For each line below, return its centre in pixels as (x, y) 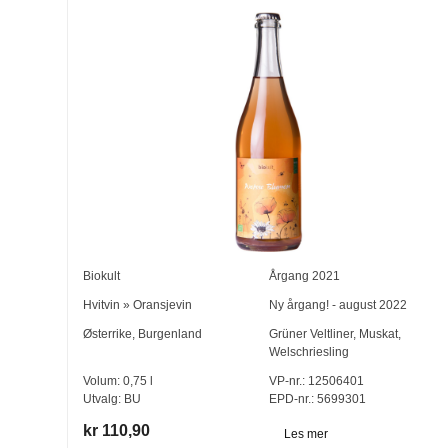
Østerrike (108, 334)
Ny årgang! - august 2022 (337, 305)
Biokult (102, 276)
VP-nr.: (286, 381)
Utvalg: (104, 399)
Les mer (305, 433)
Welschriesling (308, 352)
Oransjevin (163, 305)
